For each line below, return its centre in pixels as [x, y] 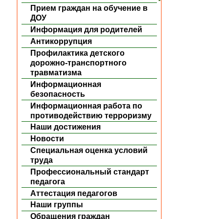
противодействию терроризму [91, 115]
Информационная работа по [87, 106]
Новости [47, 139]
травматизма [56, 72]
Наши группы [57, 205]
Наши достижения [66, 127]
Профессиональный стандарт [90, 172]
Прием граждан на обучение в [89, 8]
